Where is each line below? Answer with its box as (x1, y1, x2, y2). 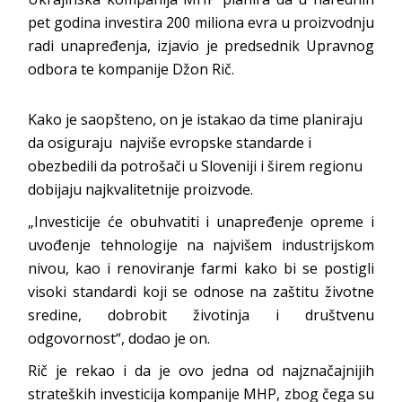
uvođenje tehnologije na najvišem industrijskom (28, 234, 374, 255)
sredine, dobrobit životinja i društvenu (28, 304, 374, 325)
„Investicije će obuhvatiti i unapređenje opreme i (28, 211, 374, 232)
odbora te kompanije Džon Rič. (28, 58, 235, 79)
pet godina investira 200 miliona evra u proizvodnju (28, 12, 374, 32)
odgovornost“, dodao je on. (28, 328, 211, 348)
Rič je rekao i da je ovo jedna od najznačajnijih (28, 360, 374, 380)
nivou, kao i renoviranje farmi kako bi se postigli (28, 258, 374, 278)
